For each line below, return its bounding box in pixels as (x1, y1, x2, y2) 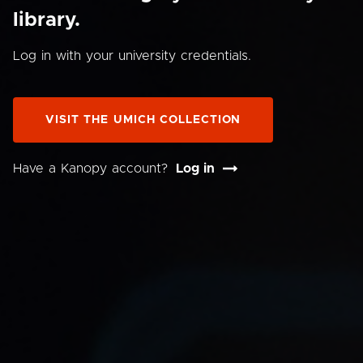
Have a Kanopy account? (13, 162, 168, 175)
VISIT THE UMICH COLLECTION (45, 114, 241, 126)
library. (13, 11, 80, 30)
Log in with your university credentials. (13, 49, 251, 62)
